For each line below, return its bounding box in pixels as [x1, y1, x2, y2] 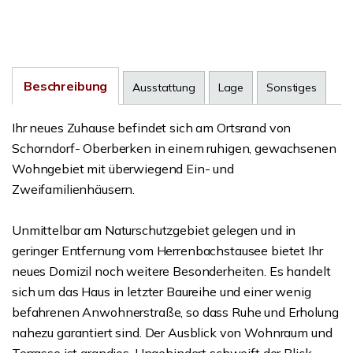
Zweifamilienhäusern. [12, 181, 136, 197]
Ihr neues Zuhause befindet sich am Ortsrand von [12, 120, 292, 136]
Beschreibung [24, 78, 108, 94]
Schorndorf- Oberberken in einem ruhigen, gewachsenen [12, 140, 336, 156]
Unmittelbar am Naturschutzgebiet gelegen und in [12, 222, 296, 238]
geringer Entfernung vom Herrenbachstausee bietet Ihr [12, 243, 323, 258]
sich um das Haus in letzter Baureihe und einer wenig [12, 284, 311, 299]
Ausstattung [132, 80, 195, 95]
